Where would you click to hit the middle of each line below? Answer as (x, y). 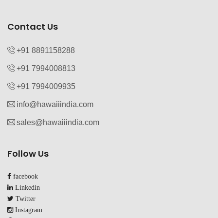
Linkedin (27, 188)
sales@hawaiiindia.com (58, 123)
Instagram (28, 210)
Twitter (25, 199)
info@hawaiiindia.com (55, 105)
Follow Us (28, 154)
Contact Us (33, 27)
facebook (25, 176)
